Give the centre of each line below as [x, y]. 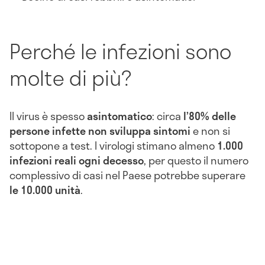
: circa [168, 116]
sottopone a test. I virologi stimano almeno [113, 146]
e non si [210, 131]
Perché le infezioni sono [120, 51]
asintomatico [119, 116]
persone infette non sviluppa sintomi [100, 131]
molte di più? [70, 77]
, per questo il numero [196, 161]
